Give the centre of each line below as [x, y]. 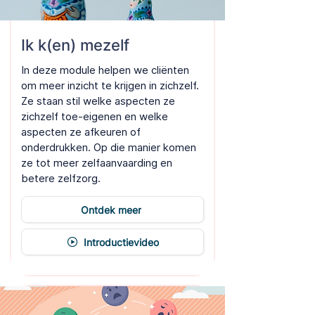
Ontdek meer [111, 210]
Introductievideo [121, 242]
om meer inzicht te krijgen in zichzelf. [110, 85]
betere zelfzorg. [61, 178]
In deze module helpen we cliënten [105, 70]
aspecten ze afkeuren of [81, 132]
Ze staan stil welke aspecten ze [98, 101]
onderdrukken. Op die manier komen [109, 147]
